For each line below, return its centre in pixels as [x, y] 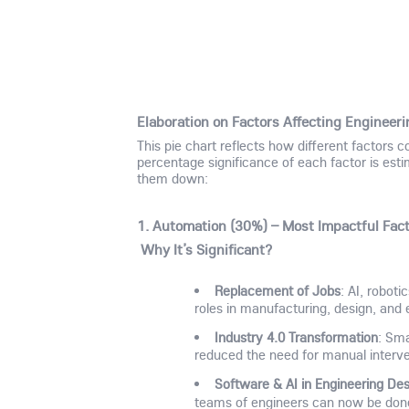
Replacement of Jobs [277, 291]
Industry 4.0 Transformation [296, 337]
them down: [173, 178]
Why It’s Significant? [207, 249]
